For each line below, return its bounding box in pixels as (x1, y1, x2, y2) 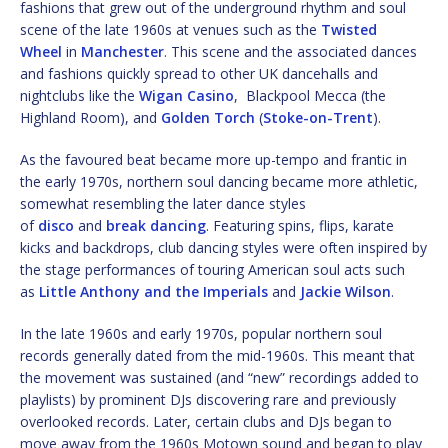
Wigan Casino (139, 85, 234, 105)
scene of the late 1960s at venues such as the (20, 19, 321, 39)
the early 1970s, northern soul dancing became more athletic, (20, 171, 418, 191)
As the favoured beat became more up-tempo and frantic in (20, 149, 407, 169)
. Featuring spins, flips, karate (206, 215, 394, 235)
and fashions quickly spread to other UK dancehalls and (20, 63, 378, 83)
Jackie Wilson (300, 281, 391, 301)
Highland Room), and (20, 107, 161, 127)
